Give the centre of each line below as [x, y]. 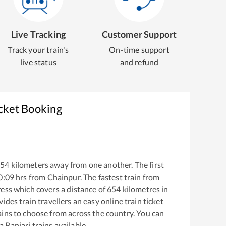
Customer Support [139, 34]
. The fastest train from [120, 177]
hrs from [31, 177]
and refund [139, 62]
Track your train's [38, 50]
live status [38, 62]
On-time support [139, 50]
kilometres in [145, 189]
